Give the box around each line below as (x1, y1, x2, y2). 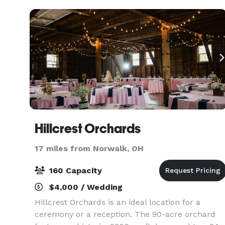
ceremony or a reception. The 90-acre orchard (35, 209, 215, 219)
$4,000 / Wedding (47, 182, 123, 192)
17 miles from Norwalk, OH (35, 144, 144, 153)
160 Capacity (47, 166, 102, 175)
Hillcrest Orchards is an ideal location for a (35, 197, 200, 207)
